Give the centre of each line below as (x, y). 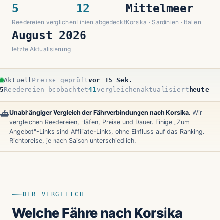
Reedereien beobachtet (46, 89)
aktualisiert (165, 89)
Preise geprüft (60, 80)
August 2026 (49, 35)
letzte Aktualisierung (41, 49)
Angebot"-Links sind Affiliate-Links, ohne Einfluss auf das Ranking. (107, 131)
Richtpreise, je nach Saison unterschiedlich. (72, 140)
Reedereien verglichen (44, 22)
